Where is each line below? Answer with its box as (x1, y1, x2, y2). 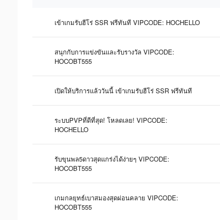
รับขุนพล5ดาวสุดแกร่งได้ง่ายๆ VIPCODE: (55, 154, 169, 164)
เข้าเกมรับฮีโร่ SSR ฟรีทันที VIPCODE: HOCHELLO (55, 17, 200, 27)
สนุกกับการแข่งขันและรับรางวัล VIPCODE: (55, 47, 174, 56)
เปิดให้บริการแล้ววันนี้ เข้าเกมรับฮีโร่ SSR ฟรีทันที (55, 85, 192, 95)
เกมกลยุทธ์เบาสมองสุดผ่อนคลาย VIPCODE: (55, 192, 178, 202)
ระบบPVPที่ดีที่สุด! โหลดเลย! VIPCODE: (55, 115, 167, 125)
